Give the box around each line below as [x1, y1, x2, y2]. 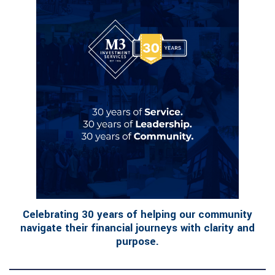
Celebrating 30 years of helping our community [23, 207, 252, 223]
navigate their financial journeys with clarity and [20, 220, 255, 236]
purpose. [116, 234, 159, 250]
